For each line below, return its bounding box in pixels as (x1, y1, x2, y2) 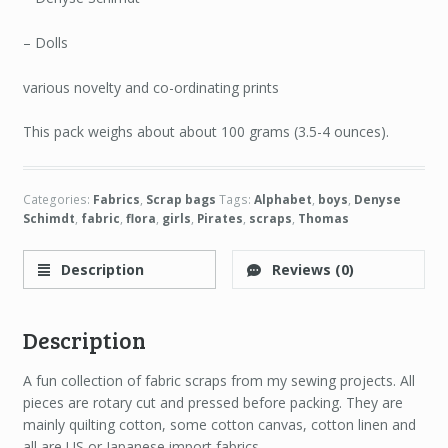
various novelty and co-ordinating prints (22, 77, 279, 97)
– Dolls (22, 32, 68, 52)
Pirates (196, 209, 243, 227)
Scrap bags (145, 190, 216, 208)
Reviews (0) (268, 259, 355, 279)
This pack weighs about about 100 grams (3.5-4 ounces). (22, 122, 389, 142)
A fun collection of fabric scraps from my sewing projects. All (22, 371, 415, 391)
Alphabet (253, 190, 312, 208)
